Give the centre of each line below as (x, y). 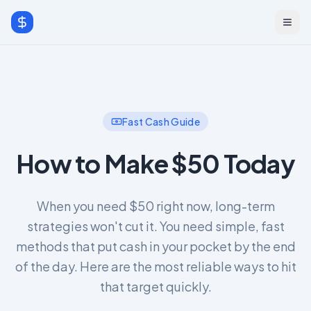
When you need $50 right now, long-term (155, 206)
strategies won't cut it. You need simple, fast (155, 226)
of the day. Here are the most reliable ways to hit (155, 266)
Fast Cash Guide (161, 121)
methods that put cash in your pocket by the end (155, 246)
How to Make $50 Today (155, 163)
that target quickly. (155, 286)
